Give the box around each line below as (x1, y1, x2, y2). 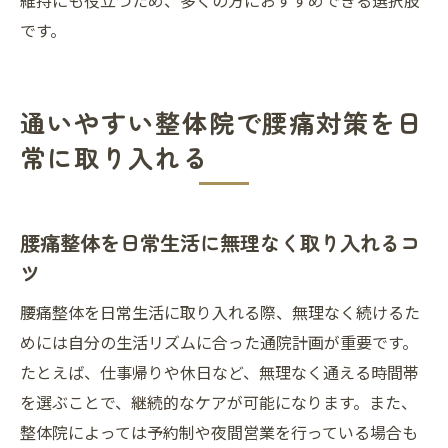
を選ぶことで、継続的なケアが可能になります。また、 (20, 390, 417, 414)
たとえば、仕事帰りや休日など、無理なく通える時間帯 (20, 360, 419, 384)
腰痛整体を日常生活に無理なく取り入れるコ (20, 227, 420, 257)
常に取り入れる (20, 139, 209, 175)
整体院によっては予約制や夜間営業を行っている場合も (20, 420, 418, 444)
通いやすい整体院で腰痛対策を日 (20, 104, 425, 140)
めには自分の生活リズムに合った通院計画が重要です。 (20, 330, 418, 354)
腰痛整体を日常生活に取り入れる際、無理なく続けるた (20, 300, 420, 324)
